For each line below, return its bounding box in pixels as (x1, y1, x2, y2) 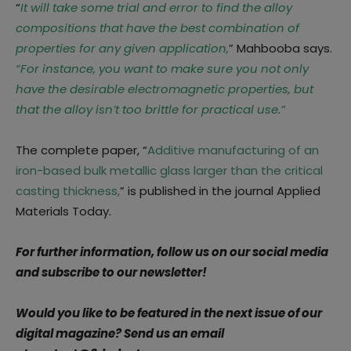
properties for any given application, (16, 40, 229, 56)
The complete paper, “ (16, 142, 147, 158)
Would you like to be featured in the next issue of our (16, 305, 322, 321)
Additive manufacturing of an (147, 142, 319, 158)
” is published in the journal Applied (120, 183, 320, 199)
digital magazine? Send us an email (16, 325, 224, 342)
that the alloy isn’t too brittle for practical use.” (16, 101, 285, 118)
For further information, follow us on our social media (16, 244, 328, 260)
